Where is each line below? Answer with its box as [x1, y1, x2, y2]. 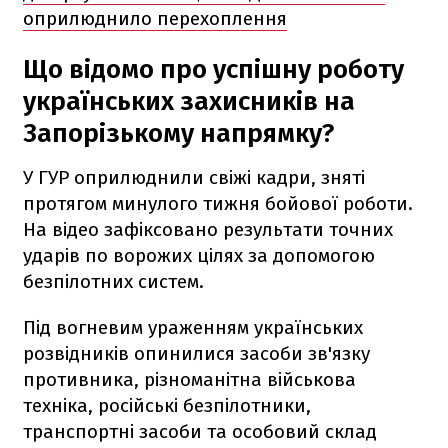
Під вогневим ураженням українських [23, 315, 363, 339]
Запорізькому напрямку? [23, 117, 334, 149]
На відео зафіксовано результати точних [23, 217, 393, 241]
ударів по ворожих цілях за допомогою [23, 243, 375, 267]
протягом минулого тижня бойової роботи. [23, 191, 413, 215]
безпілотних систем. [23, 269, 204, 293]
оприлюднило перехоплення [23, 6, 287, 30]
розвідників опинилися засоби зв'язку [23, 341, 370, 365]
